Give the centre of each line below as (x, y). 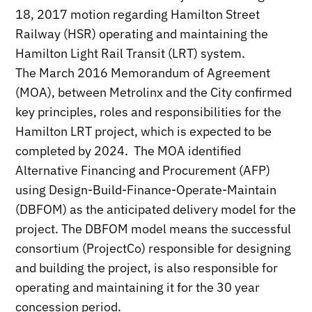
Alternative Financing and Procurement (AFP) (143, 170)
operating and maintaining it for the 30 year (138, 287)
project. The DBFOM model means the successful (154, 228)
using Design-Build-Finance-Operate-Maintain (146, 189)
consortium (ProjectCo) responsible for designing (154, 248)
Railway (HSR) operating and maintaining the (142, 33)
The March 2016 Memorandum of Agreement (143, 72)
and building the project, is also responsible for (147, 267)
